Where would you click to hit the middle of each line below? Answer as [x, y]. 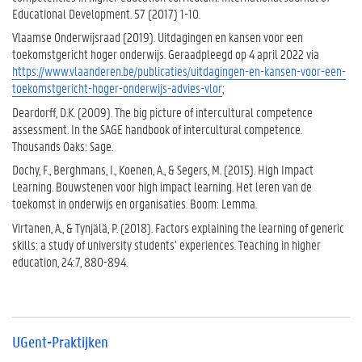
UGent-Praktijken [60, 342]
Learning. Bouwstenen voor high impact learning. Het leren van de [162, 187]
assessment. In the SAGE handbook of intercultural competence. [157, 128]
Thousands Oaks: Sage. [63, 145]
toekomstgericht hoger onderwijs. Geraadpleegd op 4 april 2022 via [166, 54]
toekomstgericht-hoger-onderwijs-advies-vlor [117, 88]
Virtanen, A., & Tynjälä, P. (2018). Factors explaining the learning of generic [178, 227]
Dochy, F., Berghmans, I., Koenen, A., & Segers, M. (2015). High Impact [163, 170]
